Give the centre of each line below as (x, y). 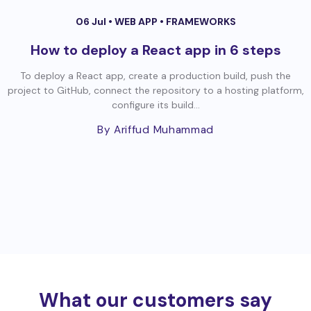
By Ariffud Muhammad (155, 130)
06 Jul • (95, 22)
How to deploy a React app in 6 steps (155, 50)
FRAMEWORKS (201, 22)
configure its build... (155, 105)
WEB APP (137, 22)
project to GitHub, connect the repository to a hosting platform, (155, 91)
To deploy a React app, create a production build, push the (155, 76)
